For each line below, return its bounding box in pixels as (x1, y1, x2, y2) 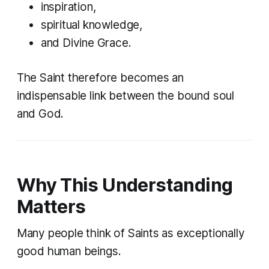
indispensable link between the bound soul (16, 89, 234, 103)
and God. (16, 107, 64, 121)
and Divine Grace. (40, 36, 131, 50)
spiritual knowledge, (40, 18, 142, 32)
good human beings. (16, 244, 121, 259)
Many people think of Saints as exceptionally (16, 226, 245, 241)
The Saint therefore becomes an (16, 71, 184, 85)
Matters (16, 195, 86, 218)
